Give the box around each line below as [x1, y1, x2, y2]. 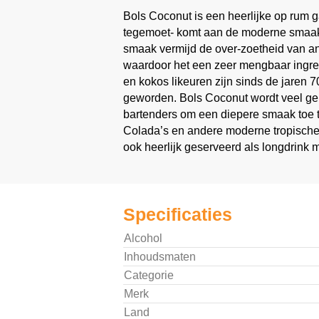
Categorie [123, 268, 174, 281]
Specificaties [122, 204, 232, 224]
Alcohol [123, 231, 162, 244]
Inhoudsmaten [123, 250, 196, 263]
